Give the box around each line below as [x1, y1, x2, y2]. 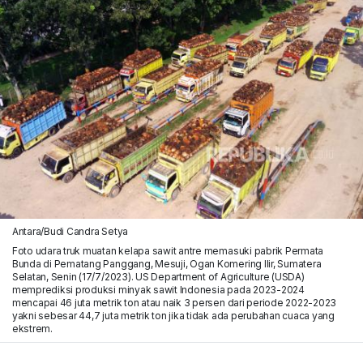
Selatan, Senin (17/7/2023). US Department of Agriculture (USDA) [11, 270, 305, 283]
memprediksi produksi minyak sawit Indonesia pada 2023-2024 [11, 283, 305, 296]
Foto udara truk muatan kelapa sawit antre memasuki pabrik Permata [11, 244, 324, 257]
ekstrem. [11, 322, 53, 335]
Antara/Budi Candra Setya [11, 224, 129, 237]
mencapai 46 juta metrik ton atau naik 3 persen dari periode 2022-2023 [11, 296, 337, 309]
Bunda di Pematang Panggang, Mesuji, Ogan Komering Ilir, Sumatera [11, 257, 322, 270]
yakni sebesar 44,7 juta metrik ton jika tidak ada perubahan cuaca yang [11, 309, 335, 322]
